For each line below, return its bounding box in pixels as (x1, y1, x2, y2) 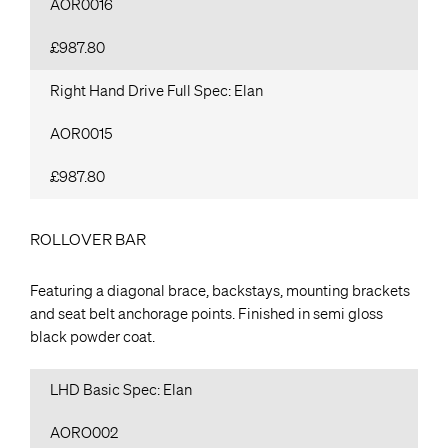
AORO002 (50, 423, 118, 442)
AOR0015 (50, 125, 113, 144)
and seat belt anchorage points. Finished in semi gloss (30, 304, 383, 323)
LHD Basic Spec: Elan (50, 380, 192, 399)
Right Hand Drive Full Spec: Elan (50, 82, 263, 101)
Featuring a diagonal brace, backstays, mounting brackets (30, 281, 410, 300)
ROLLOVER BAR (30, 229, 146, 250)
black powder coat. (30, 327, 155, 346)
